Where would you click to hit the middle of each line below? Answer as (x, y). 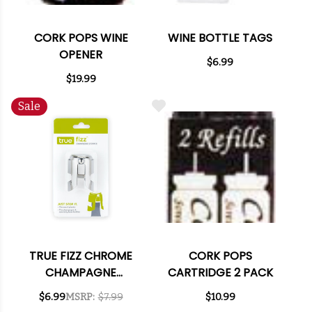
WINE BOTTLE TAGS (220, 38)
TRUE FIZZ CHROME (81, 256)
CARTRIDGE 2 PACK (220, 273)
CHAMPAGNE (81, 273)
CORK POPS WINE (81, 38)
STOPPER (81, 290)
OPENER (81, 55)
